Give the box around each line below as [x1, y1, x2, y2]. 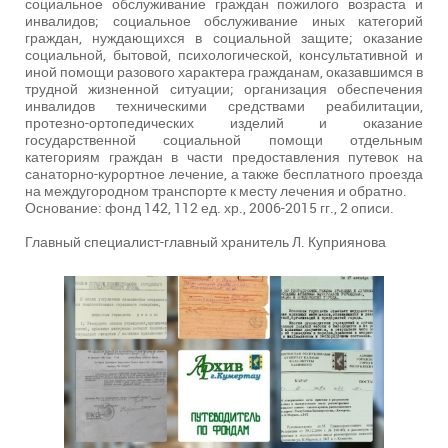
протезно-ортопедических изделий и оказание [25, 113, 423, 133]
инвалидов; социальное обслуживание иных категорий [25, 11, 423, 31]
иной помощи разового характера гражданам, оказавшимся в [25, 62, 423, 82]
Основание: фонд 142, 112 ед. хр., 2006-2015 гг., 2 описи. [25, 198, 394, 218]
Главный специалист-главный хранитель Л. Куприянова [25, 232, 386, 252]
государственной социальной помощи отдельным [25, 130, 423, 150]
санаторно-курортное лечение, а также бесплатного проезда [25, 164, 423, 184]
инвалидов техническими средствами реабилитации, [25, 96, 423, 116]
